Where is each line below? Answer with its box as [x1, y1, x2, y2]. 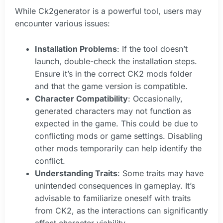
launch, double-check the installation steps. [35, 56, 197, 66]
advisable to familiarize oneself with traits [35, 193, 191, 203]
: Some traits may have [117, 168, 204, 178]
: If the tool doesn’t [117, 43, 188, 54]
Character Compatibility [35, 93, 128, 104]
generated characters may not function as [35, 106, 191, 116]
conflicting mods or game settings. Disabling [35, 130, 203, 141]
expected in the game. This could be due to [35, 118, 198, 128]
